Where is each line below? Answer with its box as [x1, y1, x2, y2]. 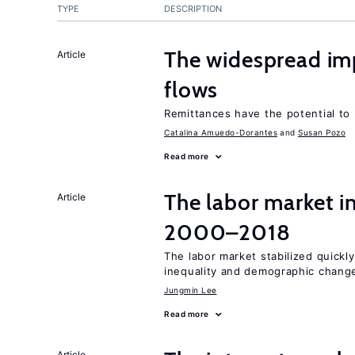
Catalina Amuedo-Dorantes [164, 128, 277, 137]
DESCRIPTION [164, 3, 222, 14]
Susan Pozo [298, 128, 345, 137]
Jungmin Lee [164, 285, 217, 295]
